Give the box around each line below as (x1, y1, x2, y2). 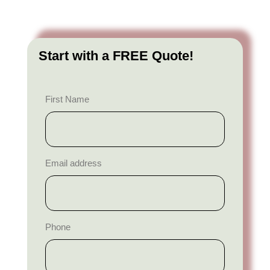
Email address (45, 157, 102, 168)
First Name (45, 93, 89, 104)
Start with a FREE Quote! (38, 48, 193, 63)
